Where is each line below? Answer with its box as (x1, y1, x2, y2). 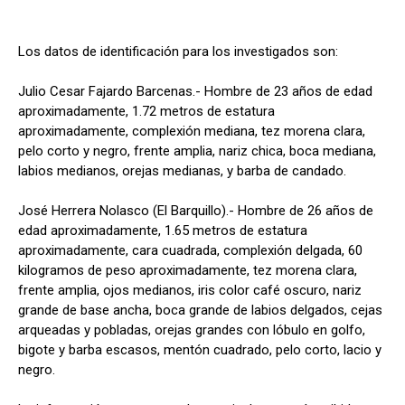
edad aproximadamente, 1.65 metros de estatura (18, 222, 307, 240)
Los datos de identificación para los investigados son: (18, 43, 338, 61)
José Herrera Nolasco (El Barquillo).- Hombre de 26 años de (18, 202, 373, 220)
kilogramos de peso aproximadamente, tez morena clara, (18, 262, 357, 279)
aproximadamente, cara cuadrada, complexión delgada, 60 (18, 242, 363, 259)
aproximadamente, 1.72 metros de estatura (18, 103, 275, 120)
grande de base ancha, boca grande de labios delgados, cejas (18, 302, 382, 319)
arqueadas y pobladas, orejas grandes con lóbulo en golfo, (18, 322, 365, 339)
